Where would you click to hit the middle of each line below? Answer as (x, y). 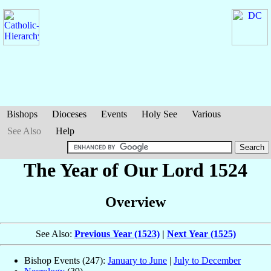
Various (206, 114)
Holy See (159, 114)
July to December (207, 261)
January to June (137, 261)
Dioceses (69, 114)
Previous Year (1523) (117, 234)
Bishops (22, 114)
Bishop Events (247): (66, 261)
